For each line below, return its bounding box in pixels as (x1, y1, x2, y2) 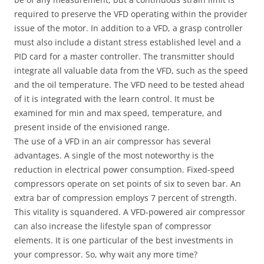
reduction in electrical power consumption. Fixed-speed (14, 164, 235, 175)
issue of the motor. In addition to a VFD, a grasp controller (14, 22, 243, 34)
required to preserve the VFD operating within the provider (14, 8, 247, 19)
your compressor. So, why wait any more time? (14, 249, 197, 260)
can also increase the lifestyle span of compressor (14, 220, 212, 232)
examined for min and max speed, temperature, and (14, 107, 222, 118)
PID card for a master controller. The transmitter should (14, 51, 235, 62)
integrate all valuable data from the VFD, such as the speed (14, 65, 248, 76)
